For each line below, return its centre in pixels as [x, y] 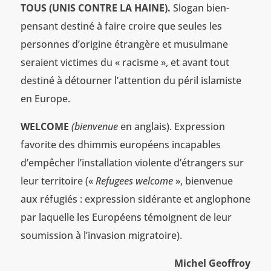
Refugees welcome [134, 181]
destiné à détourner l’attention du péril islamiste [131, 80]
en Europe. [45, 98]
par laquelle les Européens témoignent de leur [126, 217]
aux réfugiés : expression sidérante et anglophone [135, 199]
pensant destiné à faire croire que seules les [121, 26]
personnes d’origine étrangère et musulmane [124, 44]
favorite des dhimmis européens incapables [120, 144]
